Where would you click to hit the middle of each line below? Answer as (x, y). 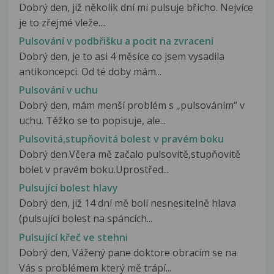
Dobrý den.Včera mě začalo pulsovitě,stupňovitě (130, 154)
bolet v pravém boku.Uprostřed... (94, 170)
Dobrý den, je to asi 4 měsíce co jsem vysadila (122, 56)
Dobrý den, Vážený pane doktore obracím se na (128, 252)
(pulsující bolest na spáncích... (86, 219)
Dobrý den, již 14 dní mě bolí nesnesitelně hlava (128, 203)
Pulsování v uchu (58, 90)
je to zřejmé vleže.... (62, 22)
